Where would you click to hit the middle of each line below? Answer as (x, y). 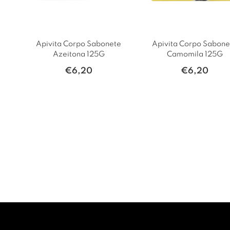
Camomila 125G (195, 54)
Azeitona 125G (79, 54)
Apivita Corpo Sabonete (79, 44)
